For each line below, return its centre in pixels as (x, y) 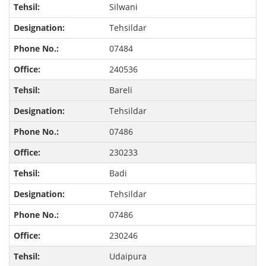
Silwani (123, 7)
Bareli (121, 90)
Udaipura (128, 256)
